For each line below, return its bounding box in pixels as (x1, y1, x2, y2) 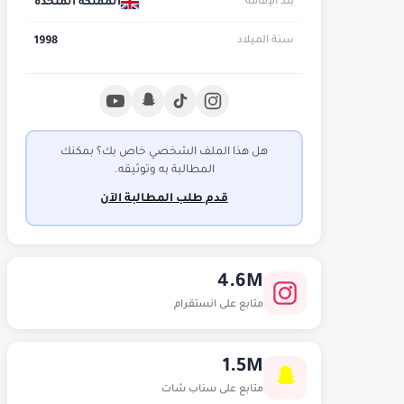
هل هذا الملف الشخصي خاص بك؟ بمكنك (60, 146, 268, 160)
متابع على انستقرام (174, 298, 263, 310)
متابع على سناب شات (161, 383, 263, 395)
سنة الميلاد (237, 35, 294, 48)
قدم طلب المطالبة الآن (100, 193, 228, 207)
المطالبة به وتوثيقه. (114, 164, 215, 178)
